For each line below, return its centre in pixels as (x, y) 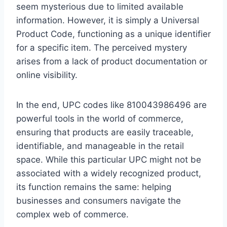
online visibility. (47, 75)
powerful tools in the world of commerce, (100, 119)
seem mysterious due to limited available (100, 7)
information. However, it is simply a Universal (108, 21)
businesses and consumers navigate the (99, 201)
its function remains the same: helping (94, 187)
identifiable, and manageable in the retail (100, 146)
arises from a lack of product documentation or (112, 62)
